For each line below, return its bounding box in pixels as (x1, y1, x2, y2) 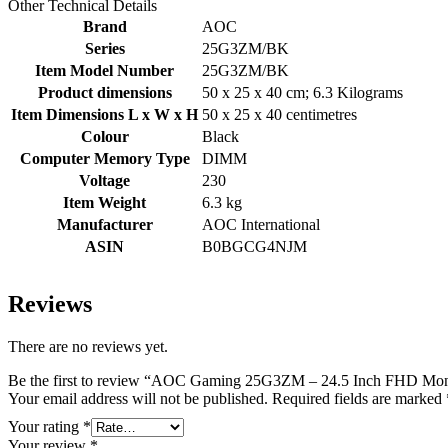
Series (84, 40, 125, 58)
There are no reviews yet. (8, 338, 168, 356)
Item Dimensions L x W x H (11, 106, 198, 124)
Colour (80, 128, 129, 146)
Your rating (8, 418, 83, 436)
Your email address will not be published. (8, 390, 268, 408)
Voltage (79, 172, 130, 190)
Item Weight (63, 194, 146, 212)
